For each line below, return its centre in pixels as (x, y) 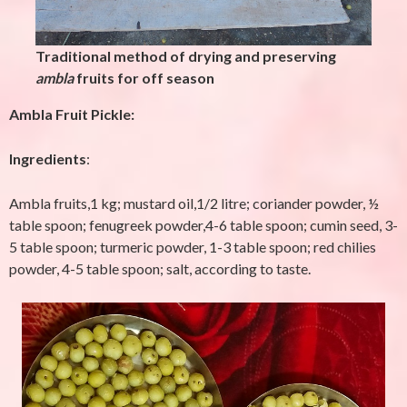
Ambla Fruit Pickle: (72, 114)
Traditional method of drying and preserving (186, 56)
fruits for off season (145, 78)
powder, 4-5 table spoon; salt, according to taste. (160, 268)
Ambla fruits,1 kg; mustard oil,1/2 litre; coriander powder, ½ (194, 203)
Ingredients (48, 159)
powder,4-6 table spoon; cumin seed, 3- (275, 225)
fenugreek (121, 225)
